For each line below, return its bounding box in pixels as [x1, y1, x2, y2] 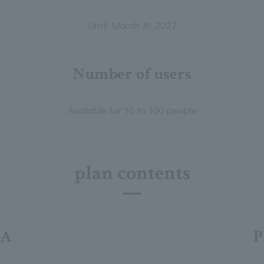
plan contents [74, 160, 190, 186]
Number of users [72, 63, 192, 85]
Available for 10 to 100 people [67, 103, 197, 117]
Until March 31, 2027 [88, 18, 176, 32]
